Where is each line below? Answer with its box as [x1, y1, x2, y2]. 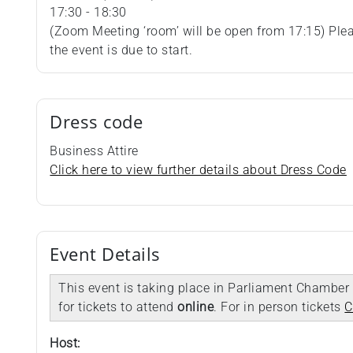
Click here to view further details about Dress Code [50, 162, 347, 178]
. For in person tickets [214, 299, 345, 315]
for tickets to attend [58, 299, 178, 315]
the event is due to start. [50, 43, 193, 58]
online [177, 299, 214, 315]
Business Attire [50, 143, 139, 159]
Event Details [50, 242, 161, 267]
